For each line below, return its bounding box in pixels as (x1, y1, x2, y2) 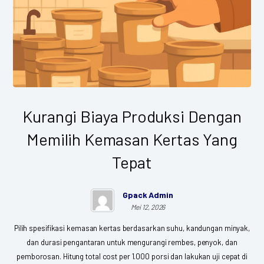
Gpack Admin (123, 189, 173, 200)
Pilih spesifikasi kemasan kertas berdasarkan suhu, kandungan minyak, (14, 223, 250, 233)
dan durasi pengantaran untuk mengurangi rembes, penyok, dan (27, 237, 237, 247)
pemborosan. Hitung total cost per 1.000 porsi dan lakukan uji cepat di (16, 251, 247, 261)
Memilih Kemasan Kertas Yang (27, 128, 237, 149)
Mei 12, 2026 (130, 202, 166, 211)
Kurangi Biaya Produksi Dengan (22, 105, 242, 126)
